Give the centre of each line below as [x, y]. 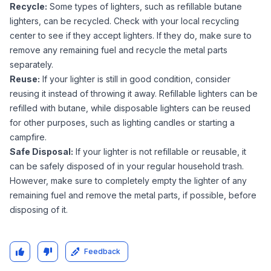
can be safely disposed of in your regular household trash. [127, 166]
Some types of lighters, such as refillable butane [145, 6]
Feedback [102, 251]
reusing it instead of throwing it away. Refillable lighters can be [134, 93]
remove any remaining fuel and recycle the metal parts [119, 50]
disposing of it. [39, 210]
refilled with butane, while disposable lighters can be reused [130, 108]
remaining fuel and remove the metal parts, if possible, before [133, 195]
